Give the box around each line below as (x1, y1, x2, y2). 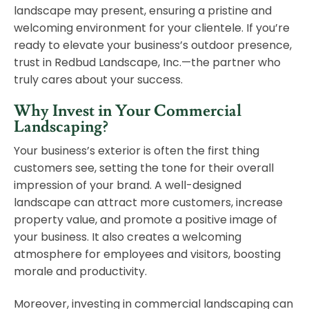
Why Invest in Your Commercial (14, 101, 241, 122)
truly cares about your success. (14, 72, 183, 88)
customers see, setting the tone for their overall (14, 160, 274, 177)
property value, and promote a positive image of (14, 212, 277, 228)
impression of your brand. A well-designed (14, 177, 241, 194)
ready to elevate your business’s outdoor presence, (14, 37, 292, 54)
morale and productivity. (14, 263, 147, 280)
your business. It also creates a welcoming (14, 229, 241, 246)
